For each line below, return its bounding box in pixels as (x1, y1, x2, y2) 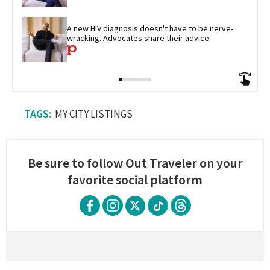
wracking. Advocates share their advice (67, 33, 209, 44)
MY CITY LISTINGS (55, 107, 133, 121)
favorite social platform (67, 171, 202, 188)
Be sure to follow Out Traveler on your (27, 154, 243, 171)
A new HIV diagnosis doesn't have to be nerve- (67, 23, 233, 34)
